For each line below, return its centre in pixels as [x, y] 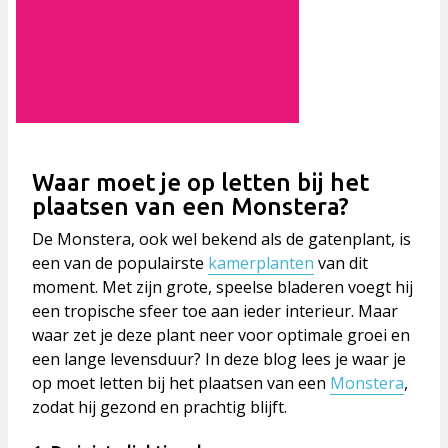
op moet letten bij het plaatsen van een [181, 383]
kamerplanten [261, 263]
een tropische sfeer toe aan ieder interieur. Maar [215, 311]
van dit [341, 263]
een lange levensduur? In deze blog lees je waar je [219, 359]
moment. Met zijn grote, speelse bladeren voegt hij [222, 287]
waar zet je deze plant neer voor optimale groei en [221, 335]
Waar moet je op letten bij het [200, 183]
